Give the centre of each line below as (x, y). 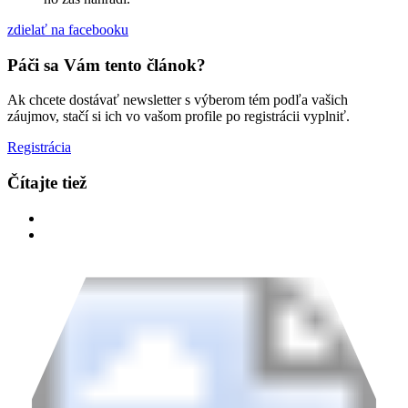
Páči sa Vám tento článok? (107, 65)
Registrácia (39, 148)
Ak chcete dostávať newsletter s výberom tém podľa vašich (178, 100)
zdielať (27, 29)
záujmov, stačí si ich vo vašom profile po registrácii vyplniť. (178, 117)
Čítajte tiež (47, 183)
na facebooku (88, 29)
